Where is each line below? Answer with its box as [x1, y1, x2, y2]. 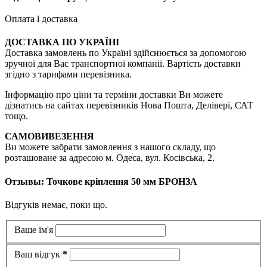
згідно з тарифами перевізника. [5, 69, 132, 80]
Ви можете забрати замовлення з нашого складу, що [5, 142, 216, 153]
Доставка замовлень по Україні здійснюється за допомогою [5, 48, 246, 58]
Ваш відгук [14, 249, 63, 260]
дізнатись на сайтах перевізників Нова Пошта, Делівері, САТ [5, 100, 253, 111]
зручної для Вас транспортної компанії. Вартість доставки [5, 58, 241, 69]
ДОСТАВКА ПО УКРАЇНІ [5, 37, 119, 48]
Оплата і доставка [5, 14, 77, 24]
